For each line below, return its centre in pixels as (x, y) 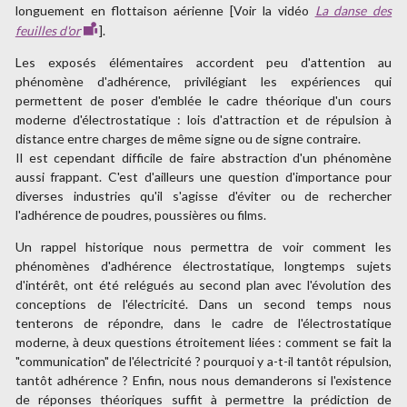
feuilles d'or (48, 30)
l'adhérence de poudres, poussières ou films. (140, 214)
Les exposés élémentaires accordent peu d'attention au (203, 62)
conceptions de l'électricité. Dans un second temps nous (203, 303)
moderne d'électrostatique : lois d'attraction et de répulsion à (203, 119)
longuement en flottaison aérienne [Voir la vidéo (165, 10)
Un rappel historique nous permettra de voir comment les (203, 246)
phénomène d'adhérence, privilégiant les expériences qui (203, 81)
